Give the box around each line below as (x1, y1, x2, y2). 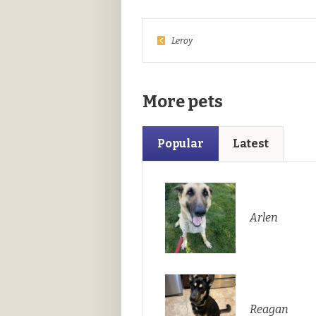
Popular (157, 136, 204, 150)
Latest (233, 136, 269, 150)
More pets (142, 91, 223, 111)
